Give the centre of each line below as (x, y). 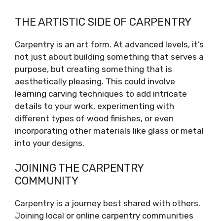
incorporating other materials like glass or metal (109, 130)
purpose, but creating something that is (93, 69)
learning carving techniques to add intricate (101, 93)
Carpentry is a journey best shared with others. (108, 203)
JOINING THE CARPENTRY (79, 168)
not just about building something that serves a (109, 56)
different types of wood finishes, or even (94, 118)
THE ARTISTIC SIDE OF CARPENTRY (103, 22)
